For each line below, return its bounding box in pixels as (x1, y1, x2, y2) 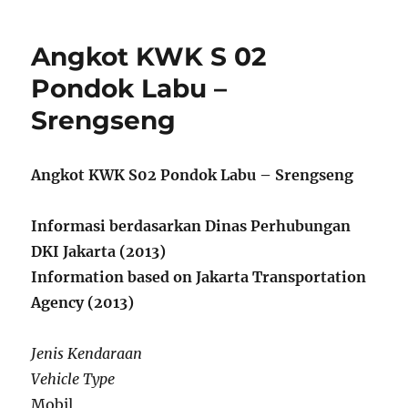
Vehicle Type (31, 370, 116, 389)
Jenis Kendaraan (31, 344, 143, 363)
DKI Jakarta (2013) (31, 242, 167, 261)
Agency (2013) (31, 293, 135, 312)
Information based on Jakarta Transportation (31, 268, 367, 287)
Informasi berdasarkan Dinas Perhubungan (31, 217, 352, 236)
